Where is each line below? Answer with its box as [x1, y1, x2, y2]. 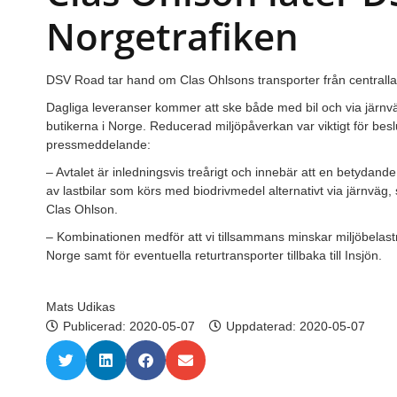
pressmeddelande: [46, 136, 151, 152]
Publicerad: [63, 318, 129, 333]
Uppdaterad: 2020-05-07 [226, 318, 365, 333]
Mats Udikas [46, 299, 115, 314]
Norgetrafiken [46, 10, 299, 61]
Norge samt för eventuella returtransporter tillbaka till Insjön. [46, 247, 382, 262]
